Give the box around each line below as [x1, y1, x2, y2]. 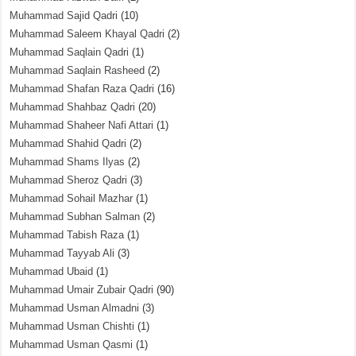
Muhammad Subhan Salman [10, 211, 141, 222]
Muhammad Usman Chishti [10, 320, 135, 332]
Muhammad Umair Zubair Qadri [10, 284, 154, 296]
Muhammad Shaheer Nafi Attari [10, 119, 154, 131]
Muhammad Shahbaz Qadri [10, 101, 136, 113]
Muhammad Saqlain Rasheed [10, 64, 145, 76]
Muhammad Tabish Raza [10, 229, 125, 241]
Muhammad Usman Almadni [10, 302, 140, 314]
